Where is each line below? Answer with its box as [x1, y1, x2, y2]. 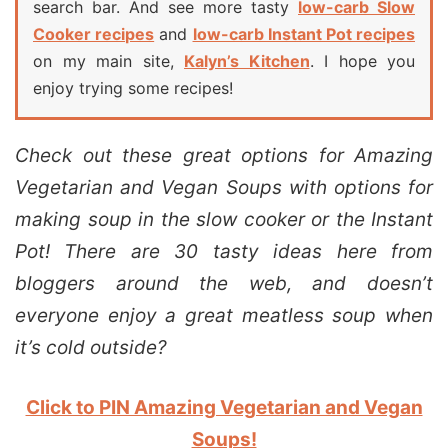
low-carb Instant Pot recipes [192, 23, 416, 44]
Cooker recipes [33, 23, 155, 44]
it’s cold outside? [15, 335, 167, 359]
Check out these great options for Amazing [15, 143, 433, 167]
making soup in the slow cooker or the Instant [15, 207, 433, 231]
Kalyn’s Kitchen [184, 50, 310, 71]
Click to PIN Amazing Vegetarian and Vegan [25, 395, 423, 419]
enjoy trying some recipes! [33, 77, 233, 98]
